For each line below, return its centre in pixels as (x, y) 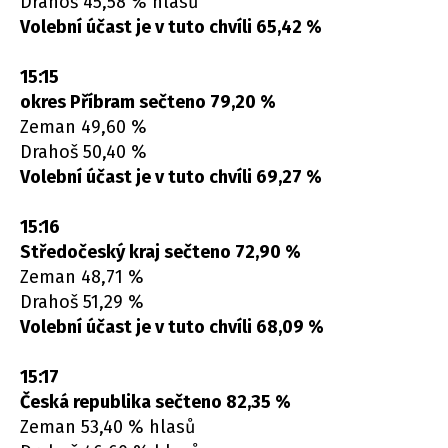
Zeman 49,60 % (83, 127)
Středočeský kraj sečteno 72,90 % (160, 252)
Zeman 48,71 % (82, 277)
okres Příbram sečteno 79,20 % (148, 102)
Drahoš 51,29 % (82, 302)
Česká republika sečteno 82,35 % (155, 402)
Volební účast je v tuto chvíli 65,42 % (171, 27)
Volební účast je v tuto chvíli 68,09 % (172, 327)
